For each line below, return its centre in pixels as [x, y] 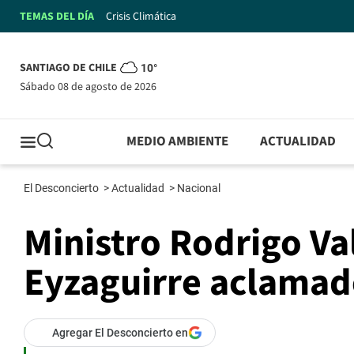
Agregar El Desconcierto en [120, 333]
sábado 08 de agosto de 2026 [91, 87]
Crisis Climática [141, 16]
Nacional [200, 188]
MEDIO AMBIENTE [178, 142]
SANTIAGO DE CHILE [68, 68]
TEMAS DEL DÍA [57, 16]
